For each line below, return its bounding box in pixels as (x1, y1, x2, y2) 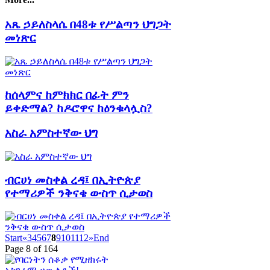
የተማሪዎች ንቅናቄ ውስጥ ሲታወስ (5, 186, 152, 199)
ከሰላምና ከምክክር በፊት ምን (5, 89, 129, 102)
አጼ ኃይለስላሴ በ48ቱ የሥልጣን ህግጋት (5, 17, 171, 31)
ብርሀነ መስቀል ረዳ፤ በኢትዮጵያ (5, 173, 140, 186)
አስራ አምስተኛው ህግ (5, 127, 98, 140)
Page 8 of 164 (5, 243, 58, 254)
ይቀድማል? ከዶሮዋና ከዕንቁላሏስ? (5, 102, 152, 115)
